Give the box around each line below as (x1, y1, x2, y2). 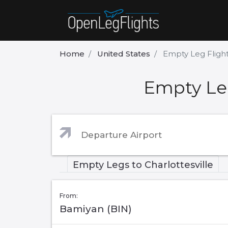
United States (97, 49, 150, 59)
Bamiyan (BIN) (60, 203, 132, 215)
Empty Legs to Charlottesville (73, 159, 213, 171)
